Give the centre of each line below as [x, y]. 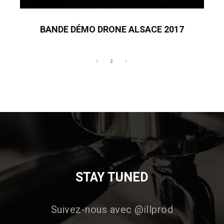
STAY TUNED [112, 178]
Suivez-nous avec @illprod [112, 209]
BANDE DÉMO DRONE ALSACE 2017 [112, 30]
